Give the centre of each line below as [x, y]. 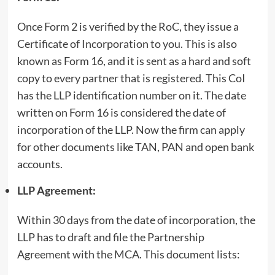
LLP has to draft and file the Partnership [110, 237]
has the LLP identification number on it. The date [131, 95]
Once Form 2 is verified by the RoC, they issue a [128, 26]
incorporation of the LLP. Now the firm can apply [131, 129]
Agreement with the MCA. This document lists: [128, 254]
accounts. [40, 164]
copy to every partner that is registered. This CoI [131, 78]
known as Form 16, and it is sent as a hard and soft [134, 60]
